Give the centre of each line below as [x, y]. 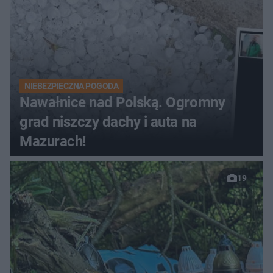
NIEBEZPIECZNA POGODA [72, 86]
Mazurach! [53, 142]
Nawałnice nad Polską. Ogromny [122, 103]
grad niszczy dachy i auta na [108, 122]
